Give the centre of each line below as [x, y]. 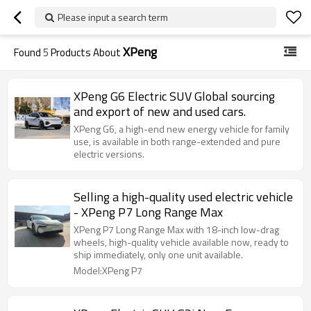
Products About [86, 52]
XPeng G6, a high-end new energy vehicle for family [182, 129]
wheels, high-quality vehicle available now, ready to [181, 242]
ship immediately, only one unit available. [158, 254]
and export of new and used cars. [160, 111]
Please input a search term [113, 17]
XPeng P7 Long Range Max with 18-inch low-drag [176, 229]
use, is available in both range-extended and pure [177, 141]
